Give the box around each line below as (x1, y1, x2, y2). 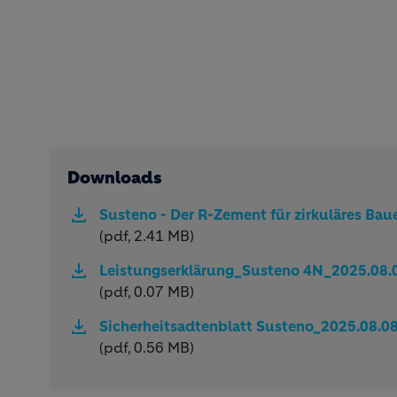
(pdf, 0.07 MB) (99, 283, 194, 300)
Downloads (67, 167, 162, 188)
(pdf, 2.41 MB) (99, 227, 194, 245)
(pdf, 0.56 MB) (99, 339, 194, 356)
